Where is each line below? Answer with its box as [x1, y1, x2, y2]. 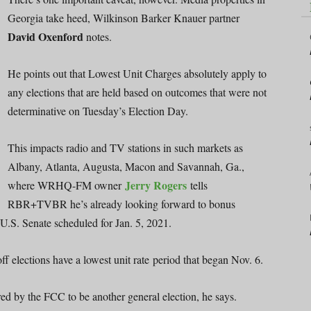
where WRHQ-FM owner [8, 177, 125, 192]
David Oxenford [8, 28, 83, 44]
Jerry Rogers [125, 176, 187, 193]
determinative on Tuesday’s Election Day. [8, 103, 188, 118]
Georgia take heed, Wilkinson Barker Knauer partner [8, 10, 239, 25]
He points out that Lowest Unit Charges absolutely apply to [8, 65, 267, 81]
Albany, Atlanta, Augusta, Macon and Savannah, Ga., [8, 158, 244, 174]
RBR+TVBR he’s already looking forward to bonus [8, 196, 235, 211]
